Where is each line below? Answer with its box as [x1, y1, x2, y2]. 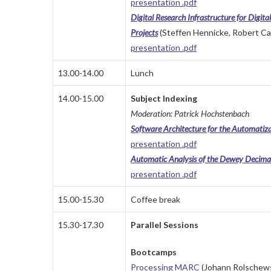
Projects [131, 27, 158, 38]
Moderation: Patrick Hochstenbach [131, 108, 249, 119]
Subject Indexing [131, 93, 197, 104]
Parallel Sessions [131, 220, 198, 230]
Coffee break [131, 194, 180, 205]
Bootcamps [131, 247, 177, 258]
